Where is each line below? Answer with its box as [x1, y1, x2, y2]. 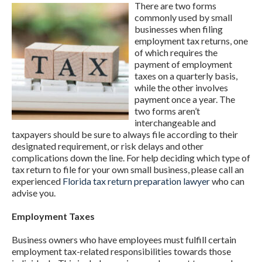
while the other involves [135, 81, 228, 93]
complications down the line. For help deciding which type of [12, 151, 250, 163]
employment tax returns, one [135, 35, 248, 46]
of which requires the [135, 46, 218, 58]
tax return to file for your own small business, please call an [12, 163, 244, 175]
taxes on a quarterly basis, [135, 70, 237, 81]
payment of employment [135, 58, 232, 70]
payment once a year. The [135, 93, 235, 105]
